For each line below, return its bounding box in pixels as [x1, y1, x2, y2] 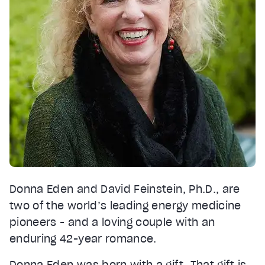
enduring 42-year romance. [9, 231, 157, 245]
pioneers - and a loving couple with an [9, 215, 215, 229]
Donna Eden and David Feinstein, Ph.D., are [9, 182, 240, 196]
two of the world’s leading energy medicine [9, 198, 241, 212]
